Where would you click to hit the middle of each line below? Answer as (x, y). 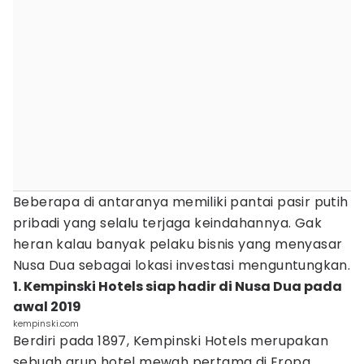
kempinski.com (46, 323)
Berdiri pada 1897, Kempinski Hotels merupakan (171, 341)
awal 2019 (47, 307)
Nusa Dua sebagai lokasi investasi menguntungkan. (182, 265)
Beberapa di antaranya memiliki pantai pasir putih (181, 202)
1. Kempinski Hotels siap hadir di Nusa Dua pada (178, 286)
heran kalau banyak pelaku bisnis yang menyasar (178, 244)
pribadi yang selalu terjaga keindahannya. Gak (167, 223)
